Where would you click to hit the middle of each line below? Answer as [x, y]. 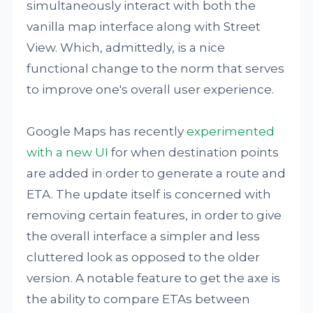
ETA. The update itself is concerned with [149, 194]
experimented [231, 131]
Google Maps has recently [107, 131]
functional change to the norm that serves [156, 68]
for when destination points [194, 152]
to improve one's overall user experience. [151, 89]
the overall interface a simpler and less [144, 236]
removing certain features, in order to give [154, 215]
